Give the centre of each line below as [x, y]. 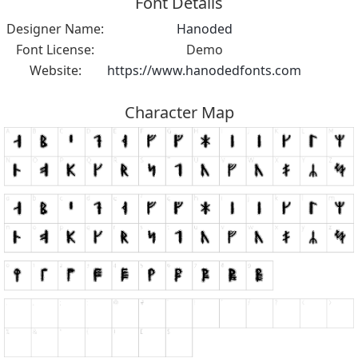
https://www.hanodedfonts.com [204, 70]
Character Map [179, 112]
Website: [55, 70]
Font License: [55, 49]
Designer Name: [55, 28]
